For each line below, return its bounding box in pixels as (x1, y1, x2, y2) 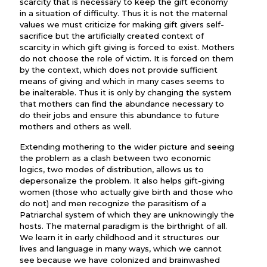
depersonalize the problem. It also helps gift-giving (20, 176, 225, 185)
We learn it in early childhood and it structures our (20, 232, 219, 242)
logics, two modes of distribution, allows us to (20, 164, 204, 174)
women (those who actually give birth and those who (20, 187, 233, 197)
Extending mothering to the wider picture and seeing (20, 142, 234, 151)
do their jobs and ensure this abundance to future (20, 110, 219, 120)
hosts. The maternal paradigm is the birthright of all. (20, 221, 227, 231)
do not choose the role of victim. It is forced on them (20, 54, 234, 63)
